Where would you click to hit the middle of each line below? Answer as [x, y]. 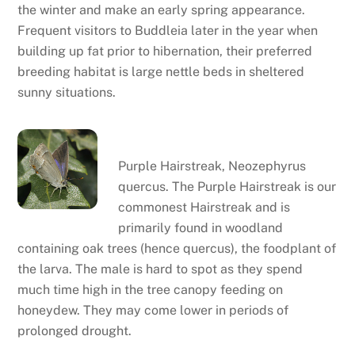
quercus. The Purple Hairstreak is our [227, 186]
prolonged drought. [75, 330]
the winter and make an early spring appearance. [162, 10]
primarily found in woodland [200, 227]
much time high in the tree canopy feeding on [151, 289]
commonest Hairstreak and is [204, 207]
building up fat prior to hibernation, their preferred [165, 51]
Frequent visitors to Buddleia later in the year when [168, 30]
